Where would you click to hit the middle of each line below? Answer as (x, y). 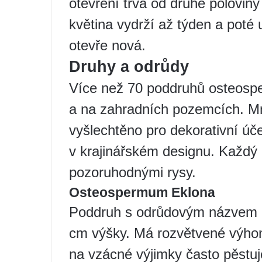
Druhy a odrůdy (129, 66)
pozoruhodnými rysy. (132, 172)
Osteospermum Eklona (142, 192)
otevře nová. (107, 45)
